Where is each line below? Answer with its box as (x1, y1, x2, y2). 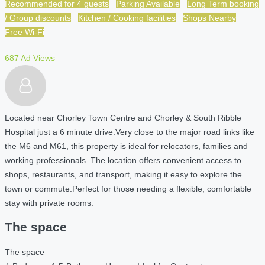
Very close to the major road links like (115, 127, 254, 137)
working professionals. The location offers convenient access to (5, 155, 241, 165)
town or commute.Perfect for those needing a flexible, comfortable (5, 183, 251, 193)
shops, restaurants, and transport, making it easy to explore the (5, 169, 242, 179)
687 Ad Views (5, 53, 55, 63)
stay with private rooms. (5, 198, 93, 208)
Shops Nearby (183, 12, 236, 22)
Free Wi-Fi (5, 27, 44, 37)
